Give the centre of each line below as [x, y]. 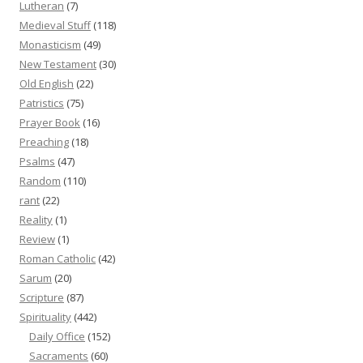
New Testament [58, 64]
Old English [47, 83]
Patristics [42, 102]
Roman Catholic [58, 258]
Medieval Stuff [55, 25]
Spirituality [45, 316]
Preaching [44, 141]
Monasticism [50, 44]
